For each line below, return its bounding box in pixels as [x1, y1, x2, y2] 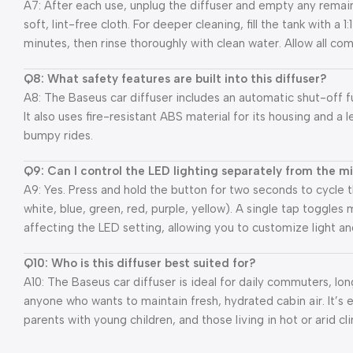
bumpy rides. [24, 128, 93, 143]
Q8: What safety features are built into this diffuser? [24, 71, 327, 86]
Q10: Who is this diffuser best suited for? [24, 255, 256, 270]
